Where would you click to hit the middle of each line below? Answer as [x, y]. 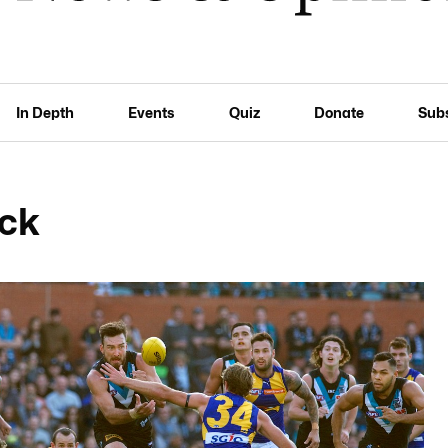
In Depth [45, 112]
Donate [338, 112]
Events [151, 112]
